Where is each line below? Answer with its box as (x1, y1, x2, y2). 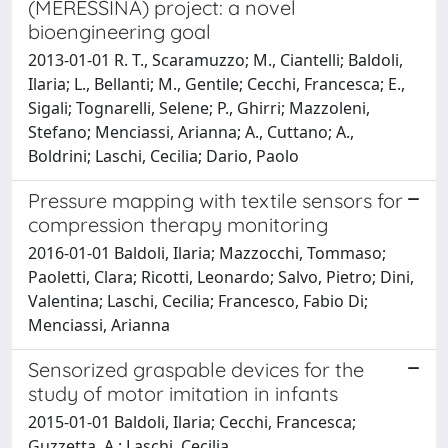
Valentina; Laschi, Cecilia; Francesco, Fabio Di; (28, 289, 368, 312)
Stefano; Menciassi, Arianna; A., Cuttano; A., (28, 120, 354, 143)
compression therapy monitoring (28, 211, 328, 237)
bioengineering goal (28, 18, 211, 44)
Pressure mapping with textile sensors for (28, 187, 403, 213)
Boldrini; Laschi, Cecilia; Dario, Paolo (28, 144, 299, 167)
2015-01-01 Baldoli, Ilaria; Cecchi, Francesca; (28, 410, 356, 433)
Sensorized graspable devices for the (28, 356, 364, 382)
